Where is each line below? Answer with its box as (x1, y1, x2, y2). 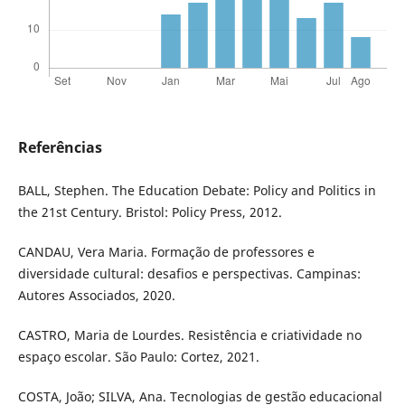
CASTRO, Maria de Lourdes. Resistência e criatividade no (17, 325, 362, 344)
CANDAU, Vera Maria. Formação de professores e (17, 242, 315, 260)
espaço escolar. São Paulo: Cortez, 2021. (17, 347, 259, 365)
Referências (17, 137, 102, 158)
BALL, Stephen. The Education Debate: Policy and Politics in (17, 181, 376, 199)
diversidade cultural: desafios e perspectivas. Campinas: (17, 264, 361, 282)
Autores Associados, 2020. (17, 286, 175, 304)
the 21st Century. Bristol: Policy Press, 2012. (17, 202, 282, 221)
